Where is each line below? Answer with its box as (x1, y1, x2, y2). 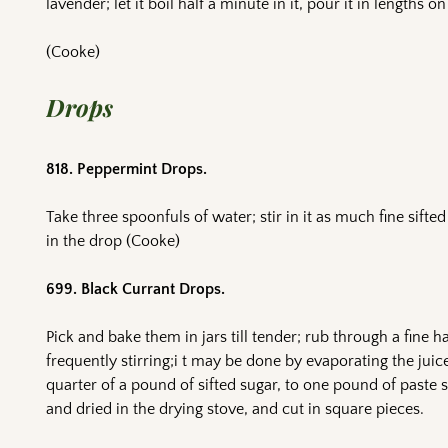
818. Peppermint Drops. (46, 160, 208, 179)
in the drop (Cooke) (46, 232, 181, 251)
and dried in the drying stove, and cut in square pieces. (46, 400, 425, 419)
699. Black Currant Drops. (46, 280, 226, 299)
